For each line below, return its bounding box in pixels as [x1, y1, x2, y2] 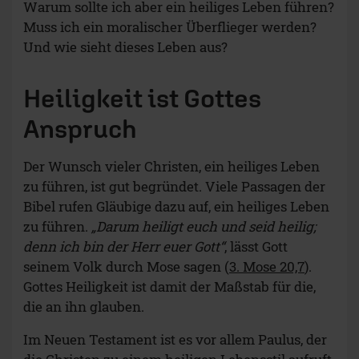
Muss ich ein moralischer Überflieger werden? [23, 18, 317, 37]
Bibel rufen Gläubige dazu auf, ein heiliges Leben [23, 197, 329, 216]
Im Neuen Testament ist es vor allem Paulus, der [23, 330, 327, 349]
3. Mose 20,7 [229, 257, 305, 276]
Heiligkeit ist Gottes [23, 83, 261, 114]
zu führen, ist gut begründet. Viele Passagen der [23, 177, 325, 196]
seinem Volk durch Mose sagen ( [23, 257, 229, 276]
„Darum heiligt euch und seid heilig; [91, 217, 317, 236]
